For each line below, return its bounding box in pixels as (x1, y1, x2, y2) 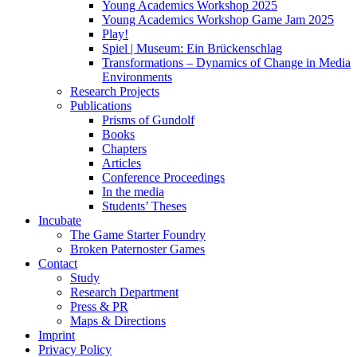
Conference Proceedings (102, 171, 225, 184)
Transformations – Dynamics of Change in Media (102, 56, 351, 69)
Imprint (38, 328, 75, 342)
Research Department (70, 285, 178, 299)
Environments (102, 70, 172, 84)
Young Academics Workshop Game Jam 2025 (102, 13, 334, 26)
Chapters (102, 142, 147, 155)
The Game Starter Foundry (70, 228, 206, 241)
